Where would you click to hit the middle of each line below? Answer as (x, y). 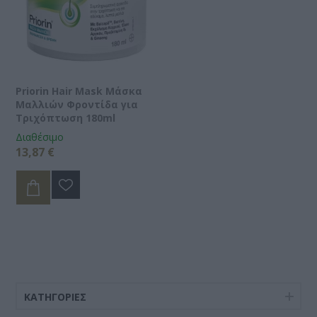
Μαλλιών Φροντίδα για (77, 104)
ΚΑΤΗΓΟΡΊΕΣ (56, 296)
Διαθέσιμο (40, 137)
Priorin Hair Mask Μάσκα (79, 91)
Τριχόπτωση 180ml (66, 117)
